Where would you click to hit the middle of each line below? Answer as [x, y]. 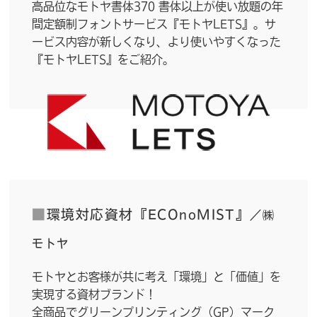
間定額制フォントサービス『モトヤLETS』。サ [154, 23]
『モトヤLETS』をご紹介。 [103, 59]
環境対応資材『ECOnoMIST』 [148, 214]
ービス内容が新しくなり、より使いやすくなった [157, 41]
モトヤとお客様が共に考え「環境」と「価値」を [157, 276]
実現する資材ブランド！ [94, 294]
